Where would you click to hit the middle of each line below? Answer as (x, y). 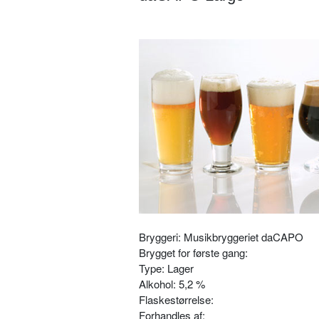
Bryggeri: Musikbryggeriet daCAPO (221, 237)
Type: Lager (166, 268)
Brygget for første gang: (193, 253)
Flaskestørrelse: (176, 300)
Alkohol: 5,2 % (172, 284)
